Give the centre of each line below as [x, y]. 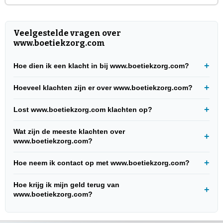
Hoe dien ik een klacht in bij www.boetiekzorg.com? [101, 65]
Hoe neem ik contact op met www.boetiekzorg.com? [102, 163]
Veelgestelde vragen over [67, 33]
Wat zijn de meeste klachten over [69, 131]
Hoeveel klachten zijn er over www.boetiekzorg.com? [103, 87]
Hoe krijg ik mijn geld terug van [66, 184]
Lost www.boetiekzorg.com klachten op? [83, 109]
